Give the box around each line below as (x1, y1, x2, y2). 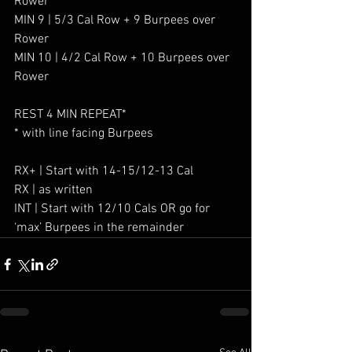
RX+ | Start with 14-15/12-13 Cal (14, 163, 193, 179)
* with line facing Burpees (14, 126, 153, 141)
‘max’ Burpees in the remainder (14, 220, 184, 236)
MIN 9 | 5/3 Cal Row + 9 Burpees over (14, 13, 218, 28)
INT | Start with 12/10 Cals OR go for (14, 201, 213, 217)
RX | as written (14, 182, 93, 198)
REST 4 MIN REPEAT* (14, 107, 126, 123)
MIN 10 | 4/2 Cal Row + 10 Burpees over (14, 50, 233, 66)
